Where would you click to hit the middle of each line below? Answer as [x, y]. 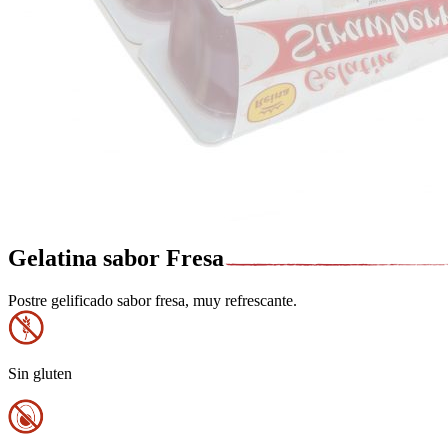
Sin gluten [40, 373]
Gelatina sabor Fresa [116, 257]
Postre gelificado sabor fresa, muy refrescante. [152, 300]
